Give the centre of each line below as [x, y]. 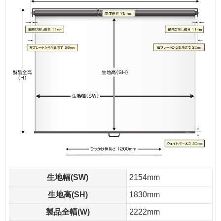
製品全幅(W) [68, 212]
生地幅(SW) [68, 177]
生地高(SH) [68, 194]
